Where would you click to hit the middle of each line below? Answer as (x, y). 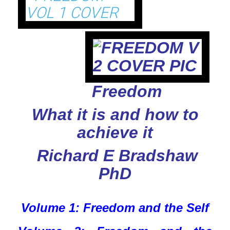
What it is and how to (115, 114)
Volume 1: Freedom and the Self (115, 208)
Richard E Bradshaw (117, 156)
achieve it (115, 132)
